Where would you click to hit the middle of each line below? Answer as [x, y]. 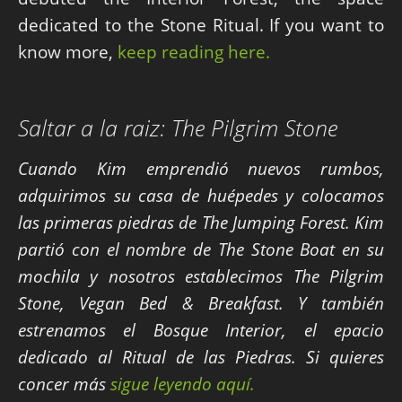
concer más [64, 384]
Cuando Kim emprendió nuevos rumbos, [201, 169]
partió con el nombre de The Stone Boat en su [201, 249]
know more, [66, 52]
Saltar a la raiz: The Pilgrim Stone [181, 128]
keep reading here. [192, 52]
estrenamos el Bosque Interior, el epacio [201, 330]
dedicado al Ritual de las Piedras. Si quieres [201, 357]
